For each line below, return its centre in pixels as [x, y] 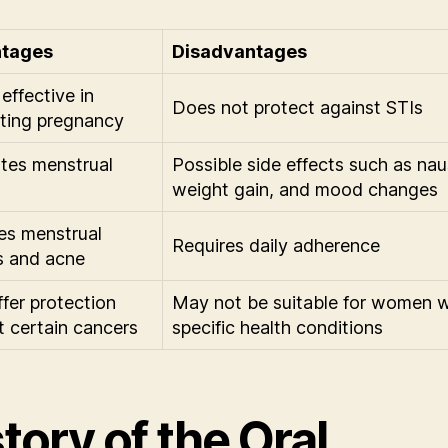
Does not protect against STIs [297, 107]
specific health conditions [277, 327]
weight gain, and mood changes [305, 189]
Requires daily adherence [276, 245]
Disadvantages [239, 51]
